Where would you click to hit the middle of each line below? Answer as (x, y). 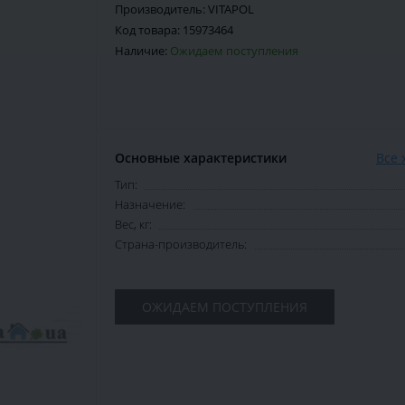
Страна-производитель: (181, 245)
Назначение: (150, 205)
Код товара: (149, 30)
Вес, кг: (133, 225)
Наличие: (142, 51)
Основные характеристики (201, 158)
